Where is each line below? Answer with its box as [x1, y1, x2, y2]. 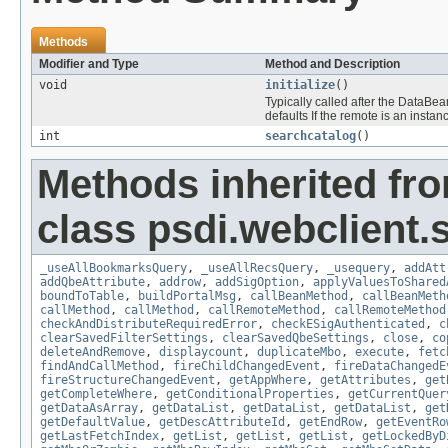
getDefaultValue [40, 415, 145, 430]
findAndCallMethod [40, 359, 159, 374]
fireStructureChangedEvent [40, 373, 215, 388]
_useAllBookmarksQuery [40, 261, 187, 276]
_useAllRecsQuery [201, 261, 313, 276]
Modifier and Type [39, 57, 139, 72]
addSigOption [215, 275, 299, 290]
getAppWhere [229, 373, 306, 388]
